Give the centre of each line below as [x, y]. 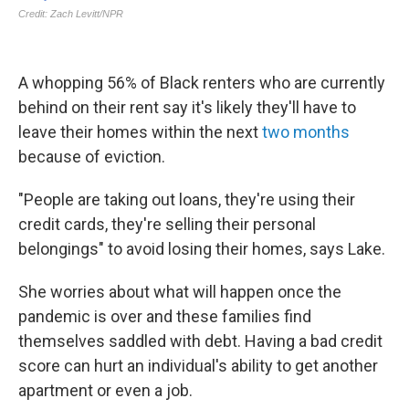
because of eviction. [92, 157]
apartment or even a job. [105, 390]
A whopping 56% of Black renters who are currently [202, 83]
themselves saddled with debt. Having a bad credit [200, 341]
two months [306, 132]
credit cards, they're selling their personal [167, 224]
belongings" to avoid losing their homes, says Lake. [202, 249]
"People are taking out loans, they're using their [187, 199]
